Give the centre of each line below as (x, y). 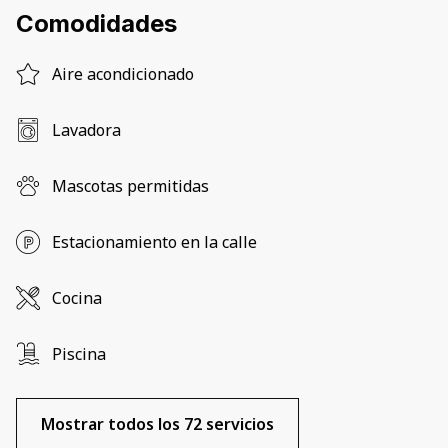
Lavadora (86, 130)
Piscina (79, 354)
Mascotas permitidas (130, 186)
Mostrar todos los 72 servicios (157, 424)
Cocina (77, 298)
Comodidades (96, 24)
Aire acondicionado (123, 74)
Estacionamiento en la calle (154, 242)
